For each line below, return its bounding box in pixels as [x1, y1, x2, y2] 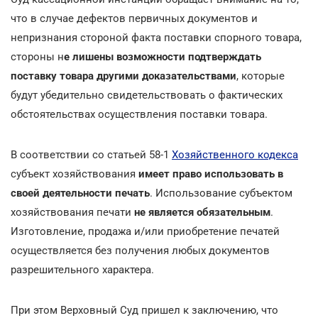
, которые [236, 69, 285, 82]
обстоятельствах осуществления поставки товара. [11, 107, 268, 121]
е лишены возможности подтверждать [64, 50, 261, 63]
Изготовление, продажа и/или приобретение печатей [11, 224, 280, 238]
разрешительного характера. [11, 263, 154, 276]
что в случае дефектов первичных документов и [11, 11, 258, 25]
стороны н [11, 50, 64, 63]
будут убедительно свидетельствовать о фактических [11, 88, 283, 102]
